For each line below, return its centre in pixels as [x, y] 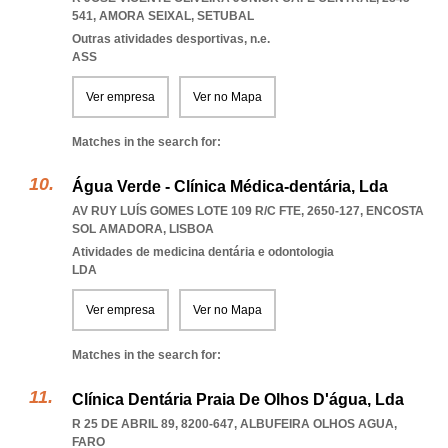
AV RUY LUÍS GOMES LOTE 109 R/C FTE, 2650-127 [216, 211]
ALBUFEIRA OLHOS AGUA [317, 424]
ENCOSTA [395, 211]
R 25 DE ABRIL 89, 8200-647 [153, 424]
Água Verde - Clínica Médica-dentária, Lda [230, 186]
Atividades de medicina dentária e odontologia [203, 252]
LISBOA [191, 229]
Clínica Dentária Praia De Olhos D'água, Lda [238, 399]
